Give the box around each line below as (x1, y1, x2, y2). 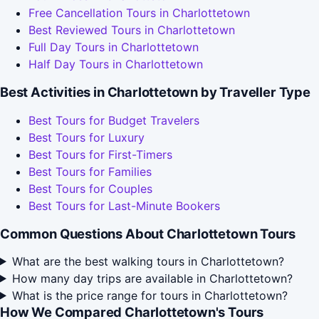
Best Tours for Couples (28, 182, 152, 197)
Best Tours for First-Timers (28, 147, 172, 162)
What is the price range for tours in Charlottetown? (11, 288, 288, 303)
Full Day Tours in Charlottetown (28, 40, 199, 55)
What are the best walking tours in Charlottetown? (11, 253, 284, 268)
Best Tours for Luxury (28, 130, 145, 145)
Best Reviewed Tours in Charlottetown (28, 23, 235, 38)
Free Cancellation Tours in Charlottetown (28, 6, 250, 21)
